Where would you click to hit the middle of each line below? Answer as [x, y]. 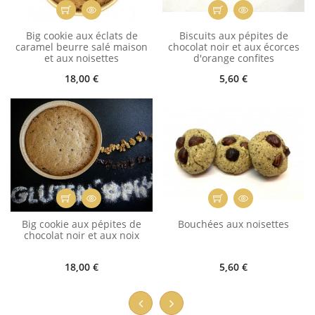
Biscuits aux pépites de [233, 35]
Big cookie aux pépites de [82, 224]
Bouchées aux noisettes [233, 224]
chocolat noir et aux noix [82, 236]
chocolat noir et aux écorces [233, 46]
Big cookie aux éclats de [82, 35]
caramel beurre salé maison [82, 46]
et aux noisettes [82, 58]
